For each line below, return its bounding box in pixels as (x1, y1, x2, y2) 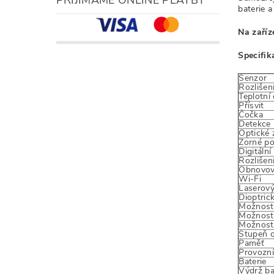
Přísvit (239, 99, 264, 111)
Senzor (239, 72, 267, 84)
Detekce (239, 117, 271, 130)
